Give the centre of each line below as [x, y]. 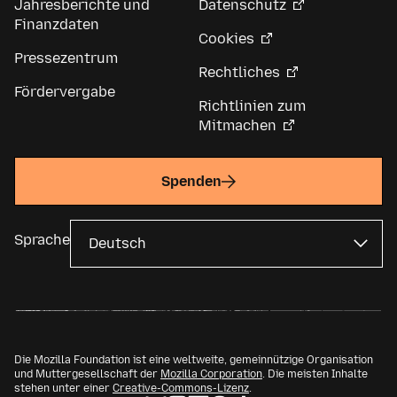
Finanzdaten [57, 25]
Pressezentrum [66, 58]
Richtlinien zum [252, 106]
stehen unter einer [63, 388]
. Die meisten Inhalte [315, 374]
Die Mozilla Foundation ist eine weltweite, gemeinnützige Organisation [194, 359]
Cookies [226, 39]
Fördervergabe [65, 92]
